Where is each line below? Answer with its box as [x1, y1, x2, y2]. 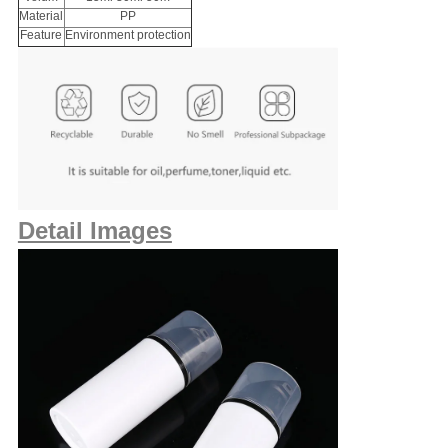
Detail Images [17, 217, 172, 245]
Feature [20, 28, 63, 43]
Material [19, 9, 64, 24]
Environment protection [64, 28, 191, 43]
